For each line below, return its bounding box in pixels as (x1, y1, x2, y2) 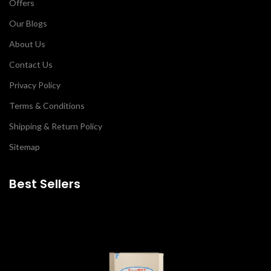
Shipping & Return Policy (9, 120, 102, 131)
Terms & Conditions (9, 100, 85, 111)
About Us (9, 38, 45, 49)
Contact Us (9, 59, 53, 70)
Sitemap (9, 141, 40, 152)
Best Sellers (9, 175, 80, 192)
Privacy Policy (9, 79, 60, 90)
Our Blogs (9, 18, 47, 28)
